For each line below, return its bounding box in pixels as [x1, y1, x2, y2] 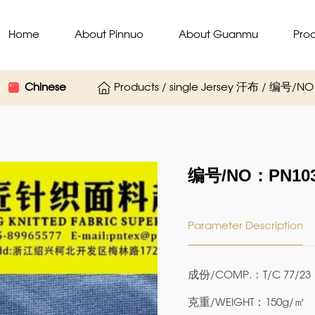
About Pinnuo [75, 30, 143, 40]
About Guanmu [179, 30, 258, 40]
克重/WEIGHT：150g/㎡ [187, 298, 305, 308]
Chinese [25, 83, 66, 93]
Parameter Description [187, 221, 303, 231]
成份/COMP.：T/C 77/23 [187, 271, 311, 281]
